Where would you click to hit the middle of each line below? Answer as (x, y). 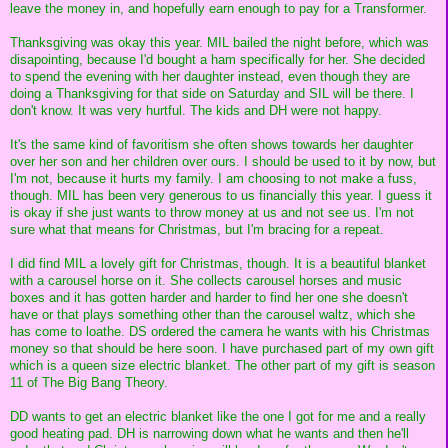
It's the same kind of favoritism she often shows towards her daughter (211, 144)
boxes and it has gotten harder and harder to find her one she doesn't (209, 297)
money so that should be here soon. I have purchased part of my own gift (222, 348)
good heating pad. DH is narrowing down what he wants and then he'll (209, 433)
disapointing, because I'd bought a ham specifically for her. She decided (217, 59)
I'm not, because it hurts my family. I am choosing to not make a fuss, (213, 178)
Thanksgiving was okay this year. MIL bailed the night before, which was (219, 42)
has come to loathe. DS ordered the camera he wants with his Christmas (220, 331)
